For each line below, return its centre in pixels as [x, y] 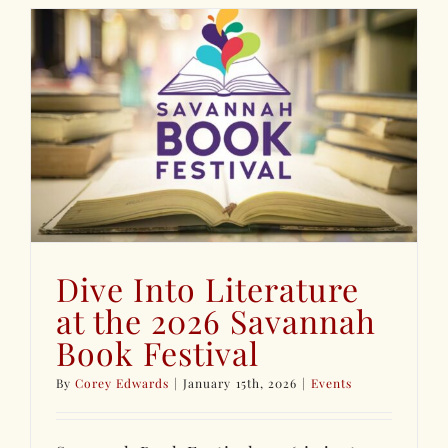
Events [331, 383]
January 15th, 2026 [240, 383]
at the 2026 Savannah [216, 321]
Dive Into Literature [208, 289]
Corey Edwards [122, 383]
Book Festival [158, 353]
